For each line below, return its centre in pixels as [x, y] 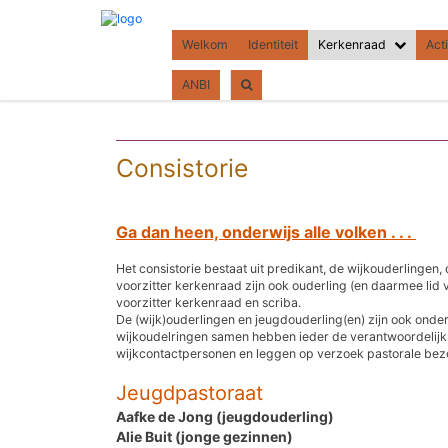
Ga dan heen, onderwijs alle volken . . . [266, 232]
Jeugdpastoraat [189, 393]
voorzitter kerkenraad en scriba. [208, 302]
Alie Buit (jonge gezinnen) [204, 436]
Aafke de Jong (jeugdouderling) [225, 416]
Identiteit [273, 44]
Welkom [205, 44]
